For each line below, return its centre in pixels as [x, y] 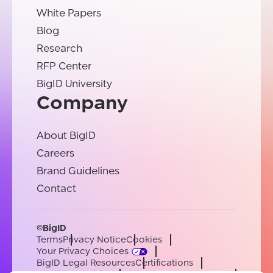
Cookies [144, 240]
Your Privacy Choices [83, 252]
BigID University [74, 84]
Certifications [164, 263]
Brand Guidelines [78, 171]
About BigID [66, 136]
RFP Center [64, 66]
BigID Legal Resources [86, 263]
